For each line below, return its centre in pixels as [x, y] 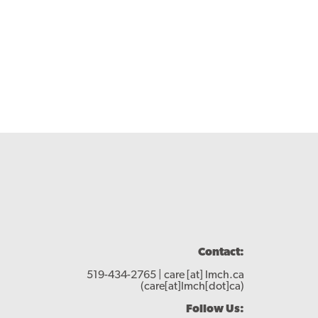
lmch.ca [224, 275]
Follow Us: [215, 309]
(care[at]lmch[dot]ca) [192, 286]
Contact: [221, 252]
